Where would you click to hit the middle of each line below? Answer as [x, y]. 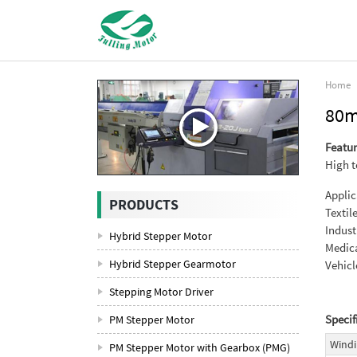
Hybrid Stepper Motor [161, 236]
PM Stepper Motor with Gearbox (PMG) [200, 347]
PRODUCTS [144, 204]
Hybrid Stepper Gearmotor [173, 264]
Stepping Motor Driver [161, 292]
